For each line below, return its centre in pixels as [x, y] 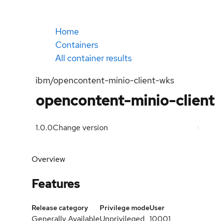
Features [56, 184]
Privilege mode [125, 207]
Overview [48, 159]
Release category [60, 207]
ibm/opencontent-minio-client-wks [105, 80]
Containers [77, 45]
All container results [93, 58]
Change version [80, 128]
